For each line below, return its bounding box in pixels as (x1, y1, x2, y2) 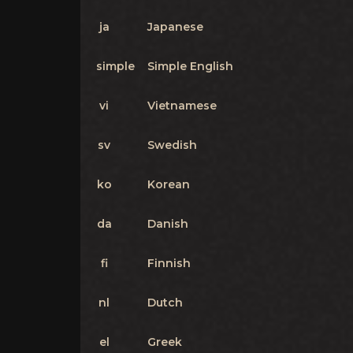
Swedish (147, 138, 197, 152)
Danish (147, 217, 188, 231)
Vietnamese (147, 98, 217, 113)
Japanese (147, 20, 203, 34)
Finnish (147, 256, 191, 270)
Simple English (147, 59, 233, 73)
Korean (147, 177, 190, 191)
